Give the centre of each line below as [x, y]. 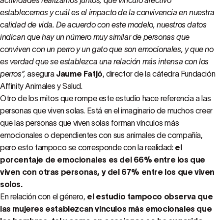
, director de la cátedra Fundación [159, 74]
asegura [42, 74]
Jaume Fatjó [79, 74]
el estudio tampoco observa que [150, 196]
